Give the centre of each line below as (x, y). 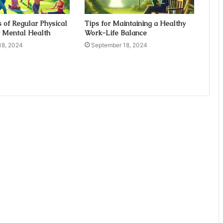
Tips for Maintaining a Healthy (135, 24)
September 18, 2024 (119, 45)
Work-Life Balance (115, 33)
